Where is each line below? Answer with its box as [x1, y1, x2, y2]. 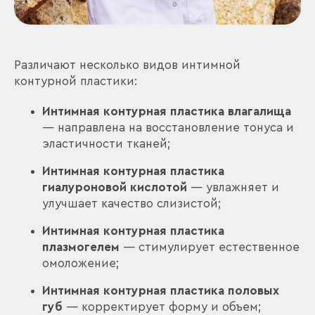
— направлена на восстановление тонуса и [42, 122, 294, 134]
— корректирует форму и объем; [63, 301, 261, 314]
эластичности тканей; [42, 138, 170, 150]
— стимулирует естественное [120, 241, 300, 254]
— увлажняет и [187, 181, 279, 194]
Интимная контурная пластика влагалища [42, 105, 291, 118]
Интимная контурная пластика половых [42, 285, 279, 297]
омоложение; [42, 257, 119, 270]
